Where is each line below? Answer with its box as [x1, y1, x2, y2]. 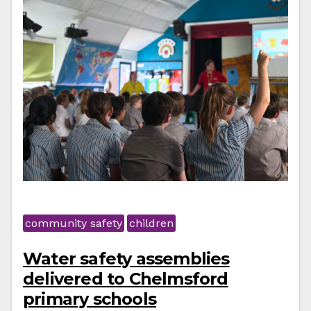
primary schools [23, 289, 156, 309]
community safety [25, 217, 122, 230]
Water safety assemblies [23, 249, 230, 269]
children [129, 217, 174, 230]
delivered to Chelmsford [23, 269, 228, 289]
